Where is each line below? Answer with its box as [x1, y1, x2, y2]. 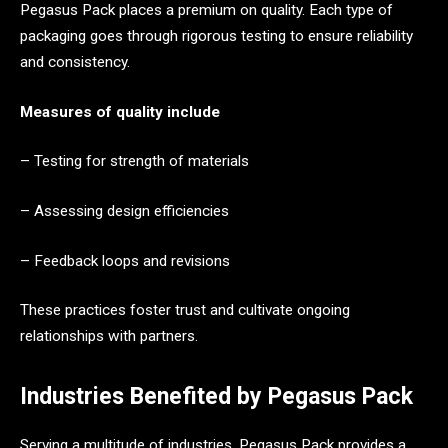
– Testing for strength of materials [20, 152, 249, 171]
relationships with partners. [20, 327, 198, 346]
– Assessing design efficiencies [20, 201, 229, 220]
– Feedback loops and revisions [20, 251, 230, 270]
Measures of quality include [20, 102, 220, 121]
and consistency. [20, 52, 130, 71]
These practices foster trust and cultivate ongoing [20, 301, 350, 320]
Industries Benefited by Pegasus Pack [20, 383, 413, 411]
